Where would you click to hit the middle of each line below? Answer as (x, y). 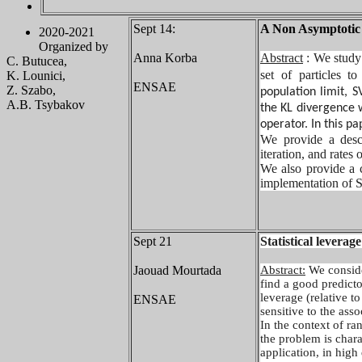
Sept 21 (153, 241)
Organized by (74, 46)
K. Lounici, (36, 76)
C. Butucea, (37, 61)
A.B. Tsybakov (46, 105)
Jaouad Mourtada (177, 270)
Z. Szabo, (31, 90)
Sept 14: (154, 29)
